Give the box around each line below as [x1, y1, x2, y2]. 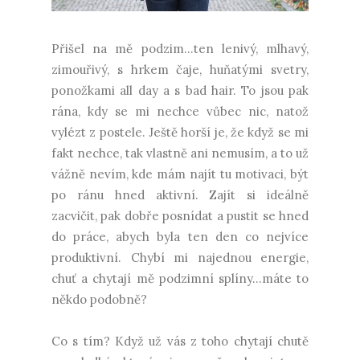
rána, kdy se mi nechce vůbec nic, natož [51, 104, 309, 120]
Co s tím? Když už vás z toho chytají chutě [51, 333, 309, 350]
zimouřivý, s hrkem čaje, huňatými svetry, [51, 62, 309, 78]
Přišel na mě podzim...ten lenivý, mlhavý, [51, 41, 309, 57]
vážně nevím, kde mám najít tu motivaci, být [51, 166, 309, 182]
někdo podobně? [51, 292, 147, 308]
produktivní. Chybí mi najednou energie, [51, 250, 309, 266]
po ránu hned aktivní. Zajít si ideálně [51, 187, 309, 203]
